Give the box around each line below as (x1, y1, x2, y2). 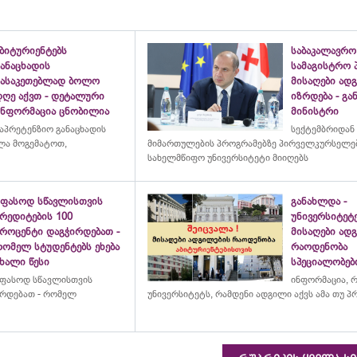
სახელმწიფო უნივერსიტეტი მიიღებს (147, 152, 308, 163)
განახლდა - (291, 195, 347, 207)
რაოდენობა (291, 241, 348, 253)
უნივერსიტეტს (147, 288, 210, 300)
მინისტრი (291, 105, 339, 117)
